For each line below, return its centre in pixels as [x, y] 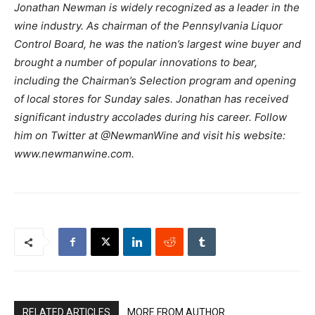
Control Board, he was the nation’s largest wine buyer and [157, 44]
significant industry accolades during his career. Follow [150, 117]
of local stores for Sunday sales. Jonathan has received [151, 99]
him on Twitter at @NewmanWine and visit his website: [150, 136]
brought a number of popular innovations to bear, [136, 63]
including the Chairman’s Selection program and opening [155, 81]
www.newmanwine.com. [74, 154]
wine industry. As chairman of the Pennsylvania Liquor [148, 26]
